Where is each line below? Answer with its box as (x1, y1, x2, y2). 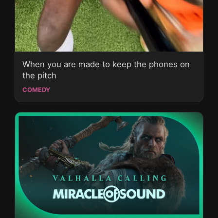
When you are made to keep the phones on (22, 59, 190, 70)
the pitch (22, 71, 56, 81)
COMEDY (22, 86, 50, 94)
